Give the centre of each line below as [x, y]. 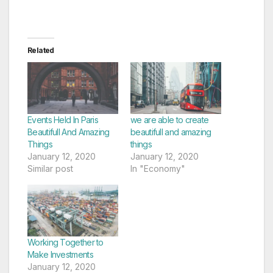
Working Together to [66, 243]
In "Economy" [158, 168]
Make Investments [60, 255]
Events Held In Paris [63, 119]
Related [41, 50]
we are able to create [170, 119]
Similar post [50, 168]
